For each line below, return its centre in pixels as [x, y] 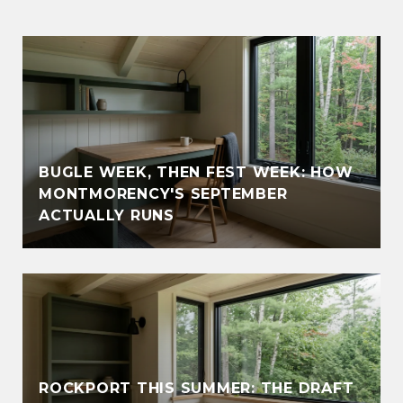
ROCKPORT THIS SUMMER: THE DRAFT [197, 388]
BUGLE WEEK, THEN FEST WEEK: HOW [196, 172]
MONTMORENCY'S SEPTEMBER [163, 193]
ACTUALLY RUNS [107, 215]
